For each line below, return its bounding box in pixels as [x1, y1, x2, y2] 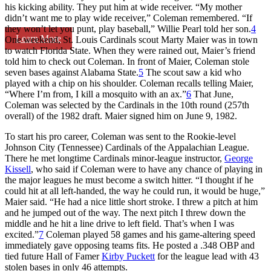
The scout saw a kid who [143, 67, 241, 77]
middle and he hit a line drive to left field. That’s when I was [5, 218, 234, 229]
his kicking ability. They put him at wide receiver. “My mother [5, 1, 242, 12]
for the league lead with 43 [155, 250, 259, 261]
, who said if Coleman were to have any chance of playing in [31, 163, 263, 174]
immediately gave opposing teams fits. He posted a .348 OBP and [5, 240, 255, 250]
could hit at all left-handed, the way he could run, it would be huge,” [5, 185, 265, 196]
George [224, 152, 253, 163]
